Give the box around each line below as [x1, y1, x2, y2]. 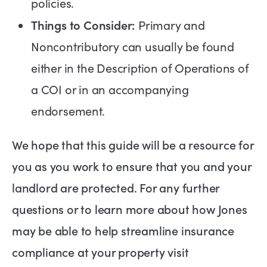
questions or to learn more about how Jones [12, 200, 247, 217]
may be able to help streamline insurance [12, 221, 234, 238]
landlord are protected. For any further [12, 178, 220, 195]
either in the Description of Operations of [31, 59, 249, 76]
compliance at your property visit [12, 243, 189, 260]
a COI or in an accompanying [31, 80, 189, 97]
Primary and [135, 16, 205, 33]
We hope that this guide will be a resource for [12, 135, 254, 153]
